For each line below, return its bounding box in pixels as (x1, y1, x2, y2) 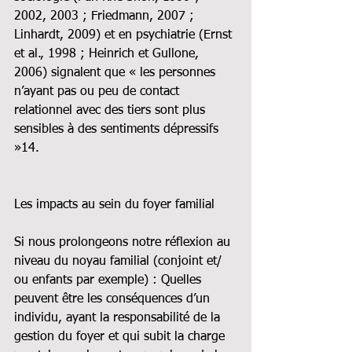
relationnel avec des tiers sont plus (14, 104, 209, 117)
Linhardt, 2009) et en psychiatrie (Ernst (14, 28, 236, 42)
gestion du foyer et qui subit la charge (14, 330, 229, 343)
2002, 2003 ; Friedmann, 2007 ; (14, 9, 198, 23)
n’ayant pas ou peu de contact (14, 85, 183, 98)
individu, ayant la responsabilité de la (14, 311, 224, 324)
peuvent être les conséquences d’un (14, 292, 214, 306)
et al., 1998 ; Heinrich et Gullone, (14, 47, 203, 60)
